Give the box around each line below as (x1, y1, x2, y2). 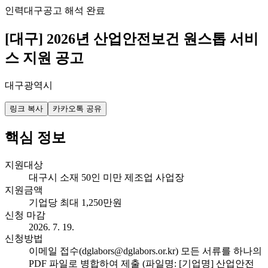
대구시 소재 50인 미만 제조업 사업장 (29, 172, 184, 182)
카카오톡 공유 (53, 103, 102, 113)
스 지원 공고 (5, 50, 84, 66)
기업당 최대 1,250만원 (29, 197, 122, 208)
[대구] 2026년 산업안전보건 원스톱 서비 (5, 31, 258, 47)
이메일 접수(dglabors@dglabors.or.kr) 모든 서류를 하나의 (29, 245, 262, 256)
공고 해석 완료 (43, 5, 105, 16)
